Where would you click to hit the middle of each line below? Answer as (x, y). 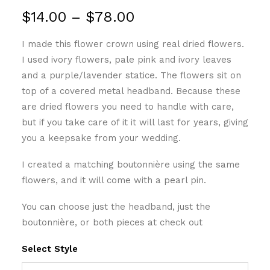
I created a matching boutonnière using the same (131, 165)
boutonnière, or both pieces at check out (112, 222)
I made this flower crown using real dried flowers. (133, 44)
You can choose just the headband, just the (116, 207)
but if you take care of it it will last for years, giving (135, 122)
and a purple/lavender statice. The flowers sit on (131, 75)
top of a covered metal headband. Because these (131, 91)
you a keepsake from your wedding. (101, 138)
